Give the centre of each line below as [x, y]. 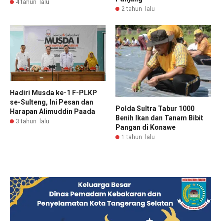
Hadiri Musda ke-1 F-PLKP [54, 92]
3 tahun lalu [33, 121]
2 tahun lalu [138, 9]
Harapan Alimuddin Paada [53, 111]
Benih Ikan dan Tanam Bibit [159, 118]
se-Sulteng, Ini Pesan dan [52, 102]
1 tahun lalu [138, 137]
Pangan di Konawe [146, 128]
